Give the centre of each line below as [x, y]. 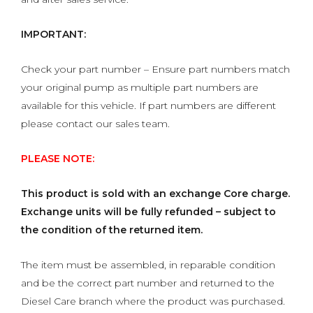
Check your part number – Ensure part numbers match [155, 70]
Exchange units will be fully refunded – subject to [148, 212]
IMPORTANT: [53, 35]
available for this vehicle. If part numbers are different [148, 106]
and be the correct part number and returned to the [148, 283]
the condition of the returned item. [112, 230]
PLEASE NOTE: [58, 159]
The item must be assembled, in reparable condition [148, 265]
